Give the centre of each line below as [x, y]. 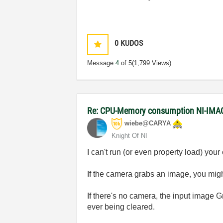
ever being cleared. [121, 207]
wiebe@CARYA [148, 123]
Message [102, 63]
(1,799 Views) [152, 63]
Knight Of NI [130, 136]
